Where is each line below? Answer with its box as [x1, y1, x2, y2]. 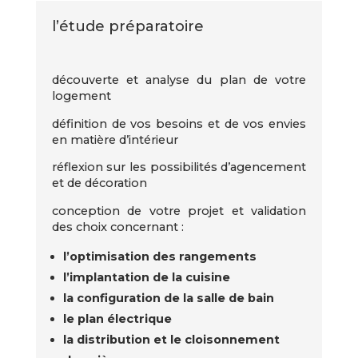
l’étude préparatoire [51, 17, 204, 35]
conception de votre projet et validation [51, 203, 307, 218]
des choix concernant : [51, 219, 184, 234]
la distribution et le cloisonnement [63, 332, 280, 347]
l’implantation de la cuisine [63, 270, 231, 284]
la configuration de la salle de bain [63, 291, 275, 305]
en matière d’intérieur [51, 132, 178, 147]
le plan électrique [63, 312, 173, 326]
